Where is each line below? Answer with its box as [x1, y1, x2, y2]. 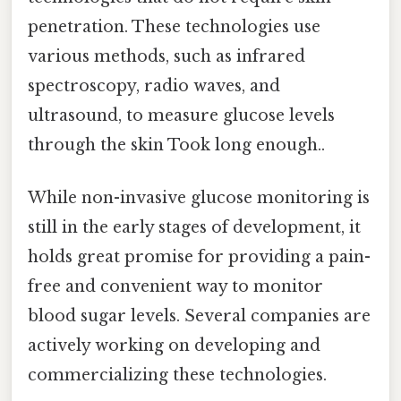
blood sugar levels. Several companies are [28, 306, 371, 327]
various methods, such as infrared [28, 47, 305, 67]
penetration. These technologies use [28, 17, 320, 38]
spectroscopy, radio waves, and [28, 76, 280, 97]
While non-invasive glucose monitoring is [28, 188, 370, 209]
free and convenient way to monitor [28, 277, 323, 297]
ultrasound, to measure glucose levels [28, 106, 335, 126]
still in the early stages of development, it [28, 218, 361, 238]
